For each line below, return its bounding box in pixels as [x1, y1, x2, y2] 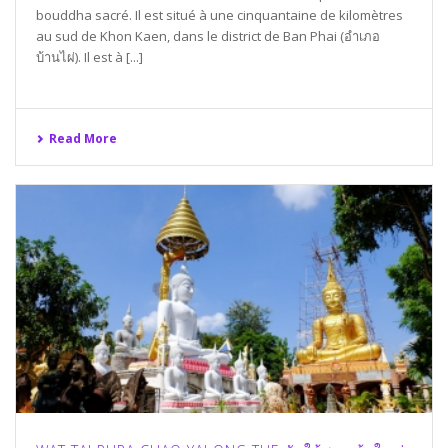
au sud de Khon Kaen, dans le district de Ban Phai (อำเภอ [36, 26, 380, 45]
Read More [49, 129, 117, 147]
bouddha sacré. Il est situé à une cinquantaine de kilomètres [36, 5, 403, 24]
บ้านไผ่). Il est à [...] [36, 47, 143, 66]
